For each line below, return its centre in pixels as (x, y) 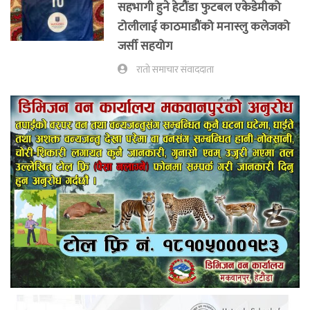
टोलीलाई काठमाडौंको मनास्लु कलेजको (204, 26)
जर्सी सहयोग (145, 46)
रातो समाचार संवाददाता (175, 70)
